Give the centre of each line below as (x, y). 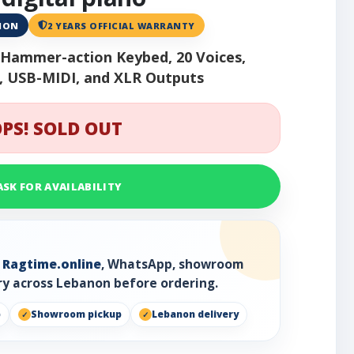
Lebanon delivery (195, 314)
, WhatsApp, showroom (173, 264)
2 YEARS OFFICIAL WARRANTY (121, 25)
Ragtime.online (52, 264)
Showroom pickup (76, 314)
